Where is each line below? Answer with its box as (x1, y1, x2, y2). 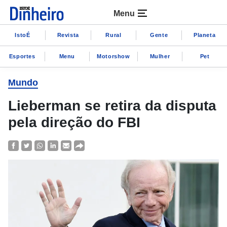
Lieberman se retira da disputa (8, 98, 216, 113)
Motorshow (97, 53, 130, 59)
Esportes (9, 53, 35, 59)
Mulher (149, 53, 170, 59)
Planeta (193, 31, 216, 38)
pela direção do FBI (8, 115, 140, 130)
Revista (57, 31, 79, 38)
